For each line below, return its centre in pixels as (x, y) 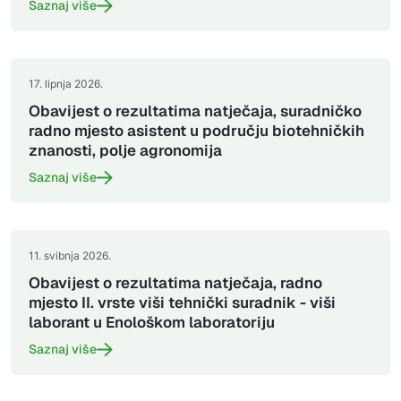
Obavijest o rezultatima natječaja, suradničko (195, 111)
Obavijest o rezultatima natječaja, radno (175, 283)
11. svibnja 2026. (70, 256)
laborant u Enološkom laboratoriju (152, 322)
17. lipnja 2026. (66, 84)
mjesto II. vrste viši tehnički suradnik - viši (182, 303)
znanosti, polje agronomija (125, 150)
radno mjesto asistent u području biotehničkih (196, 131)
